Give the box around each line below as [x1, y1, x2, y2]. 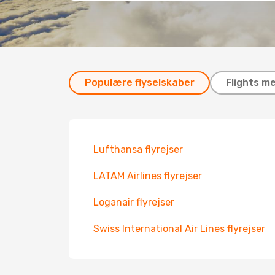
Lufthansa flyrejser [93, 144, 183, 155]
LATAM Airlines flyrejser [93, 170, 202, 182]
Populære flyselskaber [84, 77, 195, 88]
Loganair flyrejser [93, 196, 174, 208]
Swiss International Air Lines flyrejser [93, 223, 265, 234]
